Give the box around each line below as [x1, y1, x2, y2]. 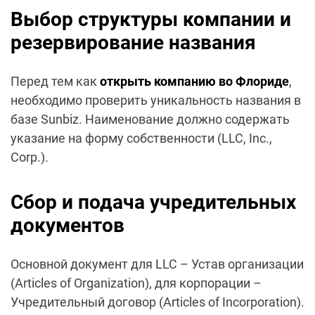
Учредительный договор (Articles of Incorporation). [11, 295, 304, 310]
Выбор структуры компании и [11, 8, 291, 32]
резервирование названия [11, 31, 256, 55]
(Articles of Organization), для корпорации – [11, 276, 262, 291]
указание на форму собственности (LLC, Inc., [11, 131, 272, 146]
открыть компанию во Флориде [100, 74, 289, 89]
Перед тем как [11, 74, 100, 89]
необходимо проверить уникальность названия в [11, 93, 301, 108]
